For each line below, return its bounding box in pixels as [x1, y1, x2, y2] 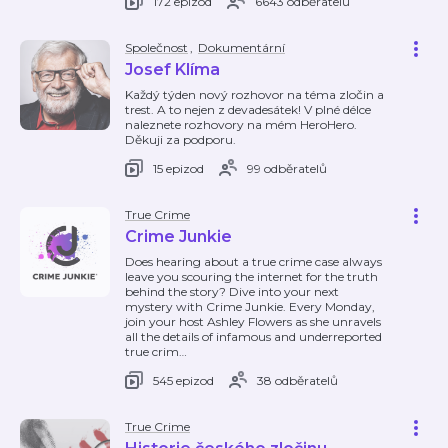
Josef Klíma [125, 60, 220, 79]
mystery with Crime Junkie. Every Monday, [125, 299, 375, 314]
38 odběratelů [257, 372, 338, 388]
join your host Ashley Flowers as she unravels [125, 314, 381, 329]
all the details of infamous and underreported [125, 329, 382, 344]
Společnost [125, 40, 188, 55]
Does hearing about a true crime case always [125, 254, 382, 269]
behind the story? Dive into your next [125, 284, 339, 299]
